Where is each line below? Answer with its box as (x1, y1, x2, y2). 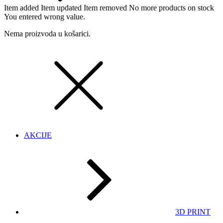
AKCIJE (24, 130, 52, 139)
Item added (4, 3, 39, 12)
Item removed (84, 3, 127, 12)
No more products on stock (129, 3, 214, 12)
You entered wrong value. (4, 12, 85, 21)
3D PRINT (175, 207, 211, 216)
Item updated (41, 3, 82, 12)
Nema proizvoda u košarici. (4, 29, 91, 38)
